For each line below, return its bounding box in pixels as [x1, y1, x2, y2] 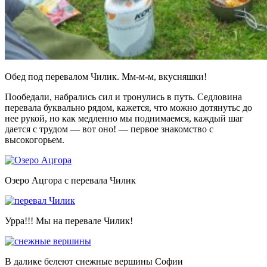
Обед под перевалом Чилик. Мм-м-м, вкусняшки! [5, 71, 207, 82]
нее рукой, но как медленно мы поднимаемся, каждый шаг [5, 113, 244, 123]
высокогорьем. [5, 134, 64, 145]
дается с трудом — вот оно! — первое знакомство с [5, 123, 213, 134]
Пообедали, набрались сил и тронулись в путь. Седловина [5, 91, 242, 102]
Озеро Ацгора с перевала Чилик [5, 175, 136, 185]
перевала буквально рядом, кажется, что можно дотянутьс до [5, 102, 252, 113]
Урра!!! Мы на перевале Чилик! [5, 215, 133, 226]
